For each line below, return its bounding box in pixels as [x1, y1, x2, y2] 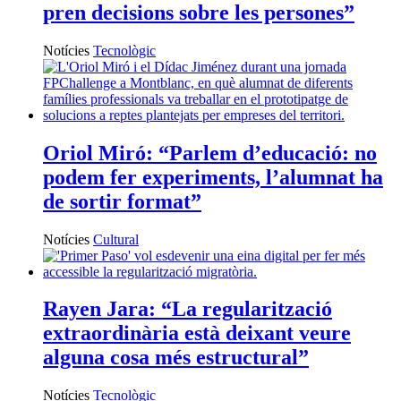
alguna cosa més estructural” [43, 346, 309, 370]
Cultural [93, 231, 139, 247]
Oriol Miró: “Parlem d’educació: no [43, 141, 377, 165]
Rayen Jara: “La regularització [43, 297, 332, 321]
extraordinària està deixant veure [43, 321, 351, 346]
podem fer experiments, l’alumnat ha [43, 165, 383, 189]
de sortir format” [43, 189, 201, 213]
